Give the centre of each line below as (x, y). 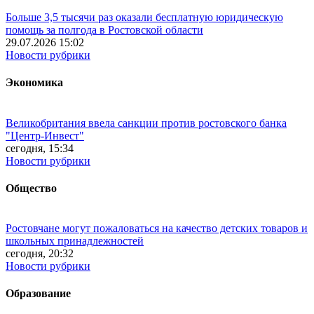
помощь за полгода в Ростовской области (104, 30)
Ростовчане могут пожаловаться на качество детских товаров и (157, 228)
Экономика (34, 83)
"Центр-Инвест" (45, 135)
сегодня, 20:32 (40, 254)
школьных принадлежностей (75, 241)
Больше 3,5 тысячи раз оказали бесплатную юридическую (144, 17)
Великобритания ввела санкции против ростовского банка (146, 123)
